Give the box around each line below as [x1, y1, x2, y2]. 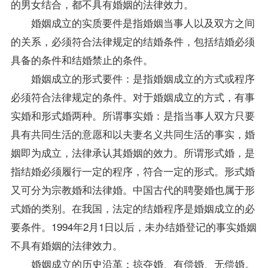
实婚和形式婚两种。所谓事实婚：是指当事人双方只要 [10, 107, 255, 123]
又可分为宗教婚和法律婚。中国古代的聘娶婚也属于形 [10, 181, 255, 197]
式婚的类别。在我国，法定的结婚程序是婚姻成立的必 [10, 200, 255, 215]
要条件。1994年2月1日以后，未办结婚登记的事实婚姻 [10, 218, 257, 234]
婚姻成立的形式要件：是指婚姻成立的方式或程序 [10, 70, 255, 86]
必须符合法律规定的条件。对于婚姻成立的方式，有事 [10, 89, 255, 104]
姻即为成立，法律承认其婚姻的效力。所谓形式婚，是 [10, 144, 255, 160]
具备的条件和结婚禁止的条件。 [10, 51, 153, 67]
